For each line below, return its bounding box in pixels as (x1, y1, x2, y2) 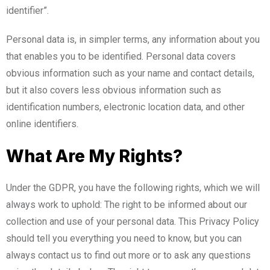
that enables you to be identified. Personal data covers (6, 50, 236, 62)
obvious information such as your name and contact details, (6, 67, 254, 79)
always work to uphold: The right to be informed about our (6, 198, 247, 210)
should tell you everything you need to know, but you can (6, 232, 242, 244)
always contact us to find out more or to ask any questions (6, 249, 251, 261)
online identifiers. (6, 118, 78, 130)
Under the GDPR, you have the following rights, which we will (6, 181, 260, 193)
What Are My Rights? (6, 145, 183, 166)
